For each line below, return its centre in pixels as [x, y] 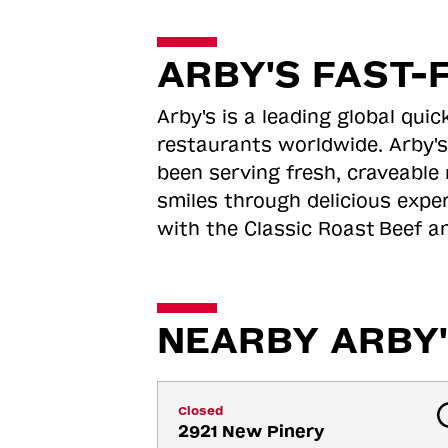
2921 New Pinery [251, 431]
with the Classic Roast [265, 229]
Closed [200, 411]
